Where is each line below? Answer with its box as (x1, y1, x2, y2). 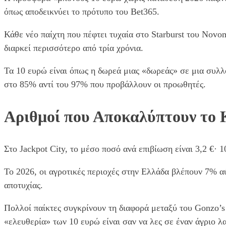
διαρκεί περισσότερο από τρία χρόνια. (4, 42, 143, 53)
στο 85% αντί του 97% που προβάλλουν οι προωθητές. (4, 79, 206, 89)
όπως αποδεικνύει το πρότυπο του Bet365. (4, 6, 159, 17)
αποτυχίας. (4, 180, 43, 190)
